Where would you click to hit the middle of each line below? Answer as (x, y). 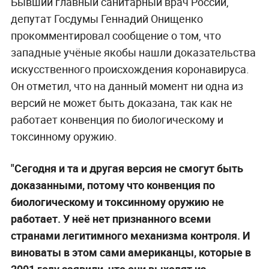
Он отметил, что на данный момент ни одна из (127, 86)
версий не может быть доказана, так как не (121, 103)
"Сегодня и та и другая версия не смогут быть (127, 168)
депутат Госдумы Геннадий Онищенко (107, 19)
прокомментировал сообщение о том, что (116, 35)
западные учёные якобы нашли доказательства (133, 52)
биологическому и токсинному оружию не (117, 202)
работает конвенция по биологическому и (117, 119)
